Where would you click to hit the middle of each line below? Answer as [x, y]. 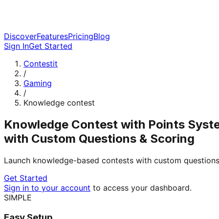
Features [52, 36]
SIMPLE [18, 197]
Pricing [81, 36]
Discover [20, 36]
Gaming [38, 83]
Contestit [41, 64]
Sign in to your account [47, 187]
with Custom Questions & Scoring [99, 138]
